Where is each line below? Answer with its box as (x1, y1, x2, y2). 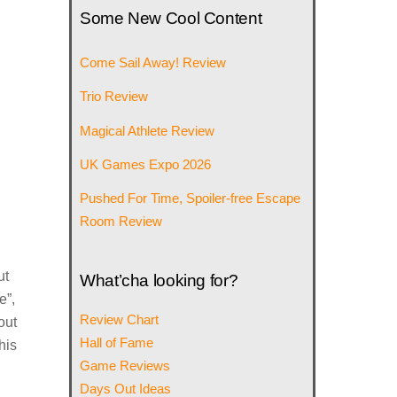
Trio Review (80, 89, 149, 105)
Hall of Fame (80, 335, 154, 351)
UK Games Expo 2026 (80, 156, 212, 172)
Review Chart (80, 312, 160, 328)
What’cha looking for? (80, 271, 238, 291)
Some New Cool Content (80, 9, 262, 28)
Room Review (80, 213, 163, 229)
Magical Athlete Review (80, 122, 215, 138)
